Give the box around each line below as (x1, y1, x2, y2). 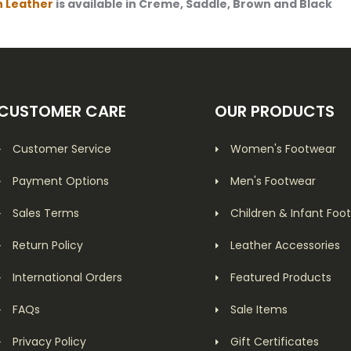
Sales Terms (13, 204, 79, 221)
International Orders (13, 269, 122, 285)
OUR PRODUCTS (215, 100, 335, 122)
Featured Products (230, 269, 332, 285)
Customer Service (13, 140, 111, 157)
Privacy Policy (13, 333, 86, 349)
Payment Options (13, 172, 109, 189)
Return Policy (13, 237, 83, 253)
